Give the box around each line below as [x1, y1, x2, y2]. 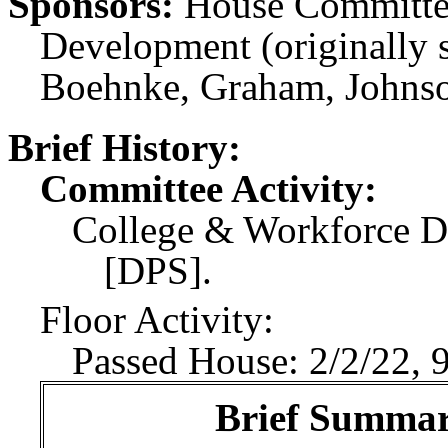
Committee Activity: [40, 167, 377, 210]
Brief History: [8, 126, 241, 169]
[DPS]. [104, 249, 212, 292]
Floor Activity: [40, 298, 274, 341]
